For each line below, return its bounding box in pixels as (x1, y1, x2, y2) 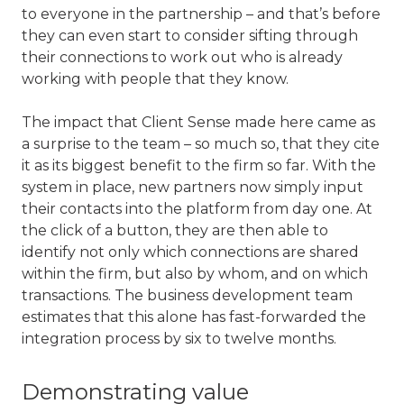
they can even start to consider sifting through (22, 27, 358, 44)
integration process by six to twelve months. (22, 330, 336, 347)
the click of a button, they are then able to (22, 222, 328, 239)
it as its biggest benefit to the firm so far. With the (22, 157, 376, 174)
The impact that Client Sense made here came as (22, 114, 375, 131)
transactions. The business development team (22, 287, 353, 304)
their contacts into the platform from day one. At (22, 200, 372, 217)
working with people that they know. (22, 70, 289, 87)
